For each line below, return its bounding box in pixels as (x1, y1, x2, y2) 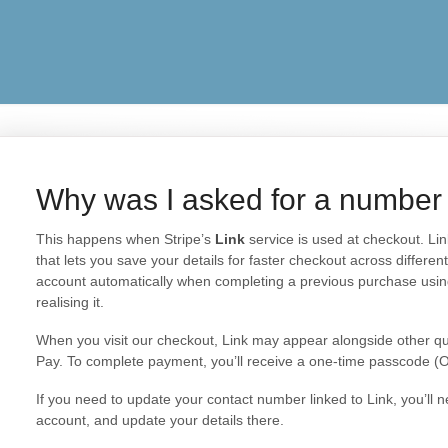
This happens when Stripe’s (35, 231, 215, 247)
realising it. (35, 294, 104, 310)
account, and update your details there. (35, 412, 284, 428)
